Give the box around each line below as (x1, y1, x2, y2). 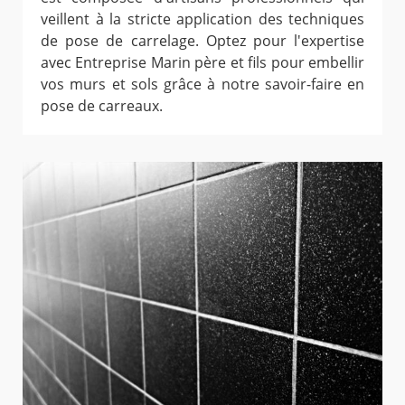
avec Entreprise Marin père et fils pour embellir (41, 52, 364, 72)
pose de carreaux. (41, 95, 163, 116)
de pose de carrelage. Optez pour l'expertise (41, 30, 364, 51)
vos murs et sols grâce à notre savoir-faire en (41, 73, 364, 94)
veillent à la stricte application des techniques (41, 8, 364, 29)
